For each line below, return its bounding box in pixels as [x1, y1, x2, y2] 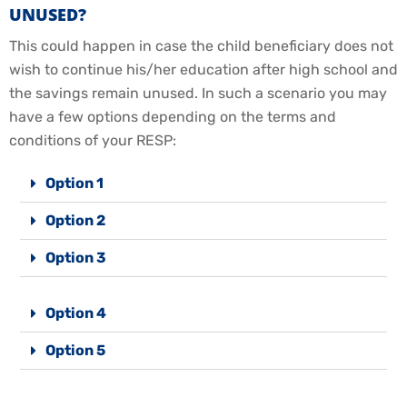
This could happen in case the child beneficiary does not [9, 36, 393, 55]
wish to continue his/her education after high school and [9, 60, 398, 78]
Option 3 [45, 248, 106, 266]
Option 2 [45, 211, 105, 229]
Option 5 [45, 341, 105, 359]
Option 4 [45, 303, 106, 322]
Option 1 [45, 174, 104, 192]
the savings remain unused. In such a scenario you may [9, 84, 387, 102]
